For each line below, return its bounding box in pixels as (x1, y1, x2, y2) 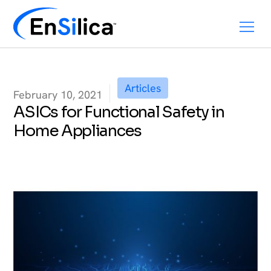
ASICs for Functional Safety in (13, 102, 224, 123)
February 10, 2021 (13, 88, 103, 102)
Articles (125, 81, 162, 96)
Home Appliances (13, 121, 142, 142)
